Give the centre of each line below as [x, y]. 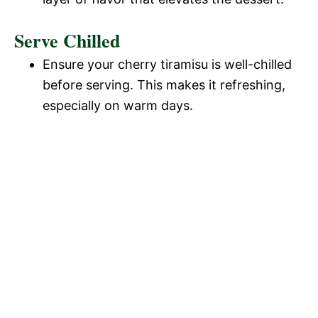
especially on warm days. [118, 105]
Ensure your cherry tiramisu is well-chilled [167, 64]
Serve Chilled [67, 40]
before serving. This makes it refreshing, [164, 84]
